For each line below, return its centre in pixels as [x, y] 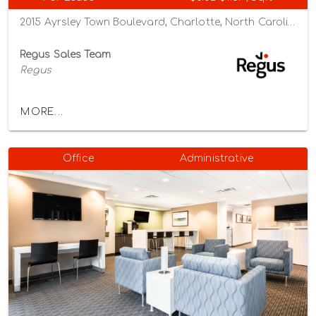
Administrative [217, 158]
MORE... [42, 112]
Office [78, 158]
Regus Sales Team [66, 54]
